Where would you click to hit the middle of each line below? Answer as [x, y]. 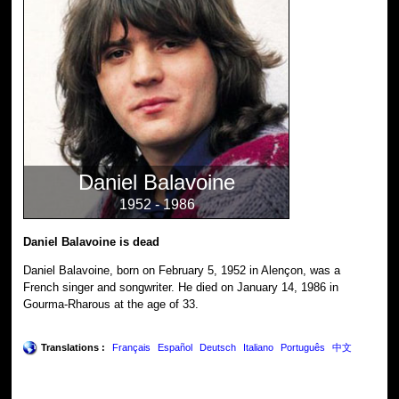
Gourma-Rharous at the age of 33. [111, 304]
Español [175, 347]
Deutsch [218, 347]
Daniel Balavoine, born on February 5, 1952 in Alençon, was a [182, 270]
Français [132, 347]
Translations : [73, 347]
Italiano [259, 347]
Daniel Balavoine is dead [92, 241]
